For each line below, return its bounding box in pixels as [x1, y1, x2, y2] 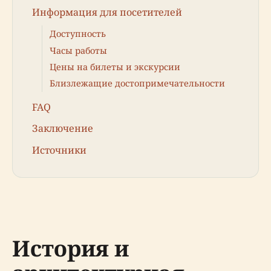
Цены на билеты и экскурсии [50, 61, 180, 73]
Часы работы [50, 44, 107, 56]
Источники [32, 143, 87, 157]
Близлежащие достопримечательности [50, 77, 225, 90]
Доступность [50, 28, 106, 40]
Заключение [32, 122, 93, 135]
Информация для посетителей [32, 5, 182, 19]
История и [12, 233, 129, 264]
